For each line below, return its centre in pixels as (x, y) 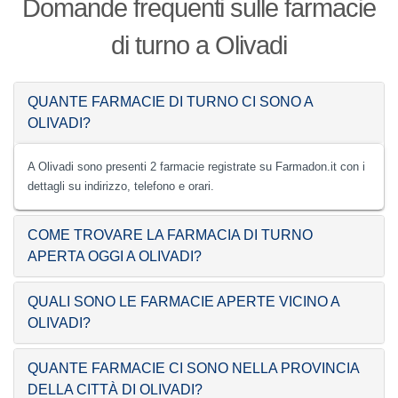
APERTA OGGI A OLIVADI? (115, 257)
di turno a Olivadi (199, 46)
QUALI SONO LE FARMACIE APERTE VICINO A (183, 302)
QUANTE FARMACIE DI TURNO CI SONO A (170, 102)
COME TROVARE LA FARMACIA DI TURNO (170, 235)
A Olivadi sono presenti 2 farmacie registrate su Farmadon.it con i (196, 167)
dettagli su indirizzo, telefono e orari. (121, 187)
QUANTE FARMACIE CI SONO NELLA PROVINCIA (193, 369)
